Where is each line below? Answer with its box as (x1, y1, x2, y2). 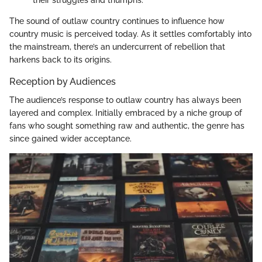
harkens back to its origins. (9, 55, 112, 64)
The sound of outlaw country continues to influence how (9, 16, 225, 26)
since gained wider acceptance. (9, 134, 132, 144)
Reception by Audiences (9, 76, 116, 87)
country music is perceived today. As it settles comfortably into (9, 29, 251, 39)
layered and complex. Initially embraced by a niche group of (9, 108, 242, 118)
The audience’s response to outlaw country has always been (9, 95, 241, 105)
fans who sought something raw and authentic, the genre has (9, 121, 244, 131)
